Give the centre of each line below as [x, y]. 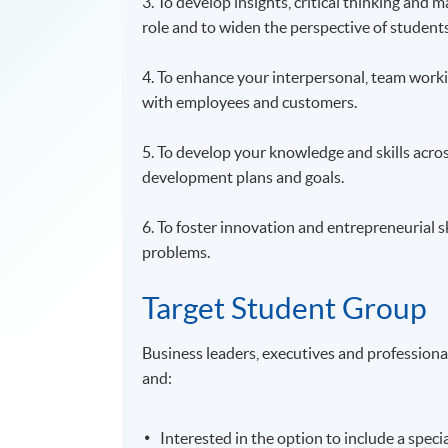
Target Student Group [285, 307]
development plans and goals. [246, 176]
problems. [179, 251]
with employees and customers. [253, 101]
